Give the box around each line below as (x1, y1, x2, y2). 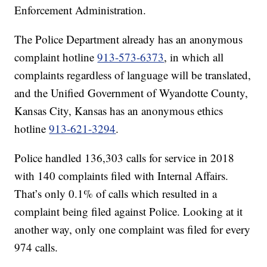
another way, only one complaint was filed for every (14, 222, 251, 237)
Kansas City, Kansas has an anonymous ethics (14, 103, 223, 118)
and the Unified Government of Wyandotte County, (14, 85, 249, 100)
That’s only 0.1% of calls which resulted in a (14, 186, 218, 201)
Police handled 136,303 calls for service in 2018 (14, 150, 235, 165)
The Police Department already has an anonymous (14, 32, 243, 46)
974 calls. (14, 240, 58, 254)
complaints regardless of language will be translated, (14, 67, 252, 82)
